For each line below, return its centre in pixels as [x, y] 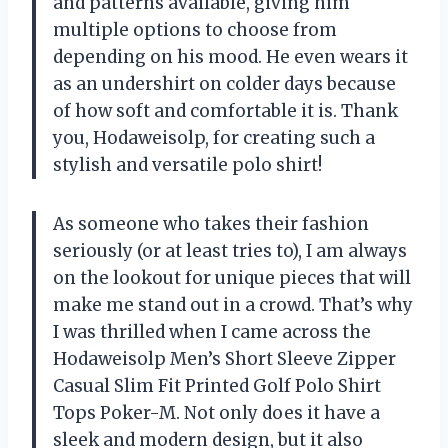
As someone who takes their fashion [211, 223]
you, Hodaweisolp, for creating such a [214, 137]
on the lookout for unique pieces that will [232, 277]
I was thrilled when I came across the [212, 331]
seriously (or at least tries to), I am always [230, 250]
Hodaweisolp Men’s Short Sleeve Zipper [224, 358]
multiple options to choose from [195, 29]
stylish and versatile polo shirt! [187, 164]
